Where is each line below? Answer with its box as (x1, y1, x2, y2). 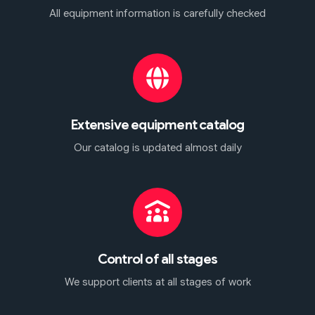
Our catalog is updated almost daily (73, 140, 242, 154)
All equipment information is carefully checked (49, 6, 266, 20)
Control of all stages (97, 250, 218, 267)
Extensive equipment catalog (70, 115, 245, 133)
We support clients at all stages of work (64, 274, 251, 288)
